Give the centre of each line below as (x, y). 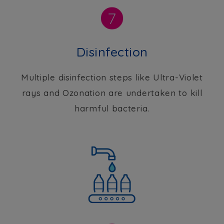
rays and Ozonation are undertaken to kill (112, 93)
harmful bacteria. (112, 108)
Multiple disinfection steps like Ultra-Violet (112, 77)
